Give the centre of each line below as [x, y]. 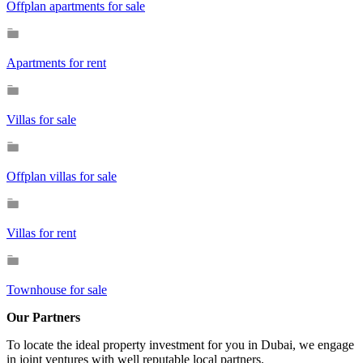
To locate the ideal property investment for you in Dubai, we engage [180, 344]
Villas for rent [41, 233]
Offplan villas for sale [62, 176]
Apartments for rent [56, 62]
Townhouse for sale [57, 289]
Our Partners [43, 317]
